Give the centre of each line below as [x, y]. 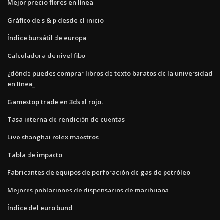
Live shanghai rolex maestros [53, 137]
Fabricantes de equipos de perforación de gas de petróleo [99, 172]
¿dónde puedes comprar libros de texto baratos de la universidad [110, 73]
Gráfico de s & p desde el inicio [55, 20]
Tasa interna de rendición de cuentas [66, 119]
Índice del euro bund [40, 207]
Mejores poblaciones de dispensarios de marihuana [88, 190]
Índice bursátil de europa [47, 38]
